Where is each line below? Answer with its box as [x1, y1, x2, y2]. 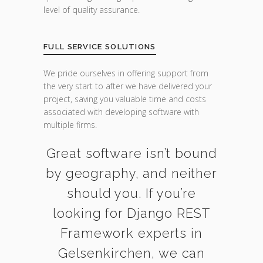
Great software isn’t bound [46, 146, 217, 161]
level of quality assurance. [43, 4, 140, 15]
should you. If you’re [67, 186, 196, 201]
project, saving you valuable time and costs [43, 93, 206, 104]
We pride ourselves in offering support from [43, 68, 208, 79]
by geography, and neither [45, 166, 217, 181]
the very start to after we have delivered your [43, 80, 212, 92]
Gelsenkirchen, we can [58, 245, 205, 261]
